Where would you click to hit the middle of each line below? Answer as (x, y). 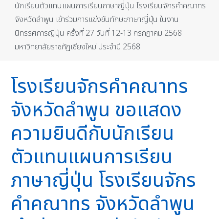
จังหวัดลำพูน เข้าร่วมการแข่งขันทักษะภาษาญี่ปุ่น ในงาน (97, 20)
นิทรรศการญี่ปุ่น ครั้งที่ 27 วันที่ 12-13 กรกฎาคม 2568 (99, 33)
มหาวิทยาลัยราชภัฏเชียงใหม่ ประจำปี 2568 (78, 47)
